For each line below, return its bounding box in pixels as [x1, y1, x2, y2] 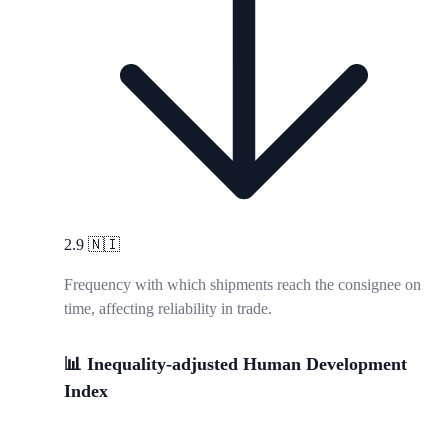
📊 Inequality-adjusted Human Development [64, 354, 407, 375]
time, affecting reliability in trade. [64, 300, 272, 318]
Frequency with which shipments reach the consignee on [64, 276, 421, 294]
